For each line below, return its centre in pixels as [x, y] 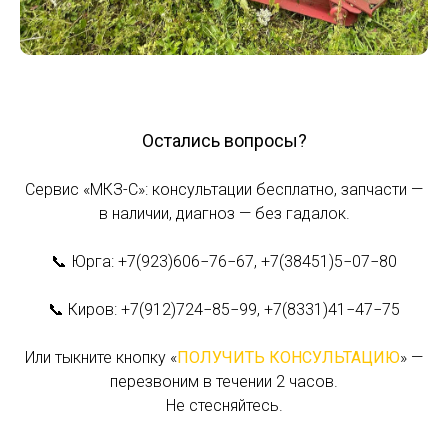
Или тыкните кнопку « [101, 357]
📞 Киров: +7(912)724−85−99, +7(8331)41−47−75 [224, 309]
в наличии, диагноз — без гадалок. [224, 213]
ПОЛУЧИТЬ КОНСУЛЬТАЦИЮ [288, 357]
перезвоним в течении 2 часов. [224, 381]
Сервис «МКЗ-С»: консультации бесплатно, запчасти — [224, 189]
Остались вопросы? [224, 140]
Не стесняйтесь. [224, 405]
